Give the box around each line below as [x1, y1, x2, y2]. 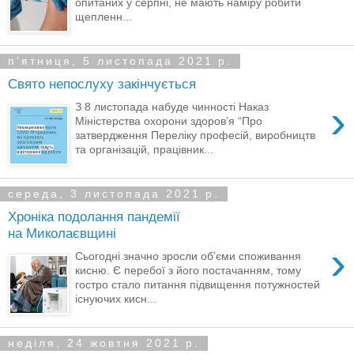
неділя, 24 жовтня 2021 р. [8, 337, 200, 350]
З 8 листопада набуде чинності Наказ [75, 100, 269, 113]
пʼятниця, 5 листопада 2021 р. [8, 55, 232, 68]
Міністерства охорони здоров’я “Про [75, 114, 263, 127]
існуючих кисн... [75, 292, 157, 305]
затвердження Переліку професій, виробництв [75, 128, 316, 141]
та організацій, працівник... [75, 142, 214, 156]
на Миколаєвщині [8, 225, 116, 242]
